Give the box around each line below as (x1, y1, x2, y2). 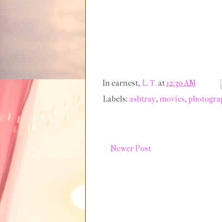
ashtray (129, 94, 156, 104)
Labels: (103, 94, 129, 104)
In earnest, (103, 78, 142, 88)
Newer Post (110, 144, 151, 153)
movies (160, 94, 185, 104)
